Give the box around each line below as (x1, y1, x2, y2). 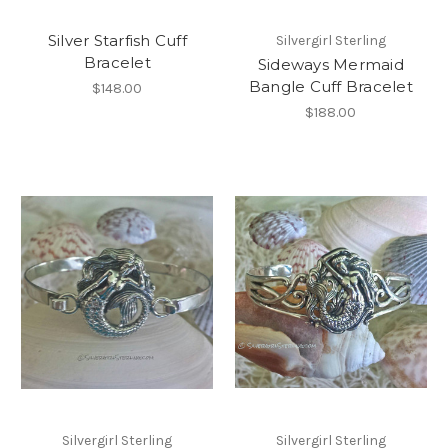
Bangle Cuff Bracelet (248, 77, 413, 97)
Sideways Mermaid (257, 55, 404, 75)
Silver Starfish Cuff (47, 31, 187, 51)
